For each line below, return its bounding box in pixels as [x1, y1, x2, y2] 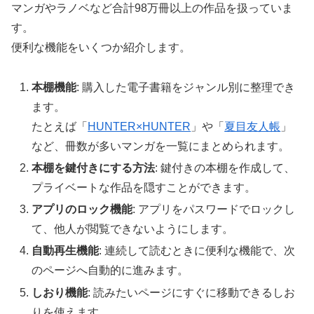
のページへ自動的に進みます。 [32, 264, 189, 277]
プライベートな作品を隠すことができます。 [32, 182, 257, 193]
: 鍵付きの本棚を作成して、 [155, 162, 296, 174]
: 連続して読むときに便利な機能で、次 [99, 245, 296, 257]
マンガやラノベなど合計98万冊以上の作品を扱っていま [11, 2, 293, 15]
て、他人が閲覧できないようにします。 [32, 223, 234, 235]
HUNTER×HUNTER [88, 120, 191, 132]
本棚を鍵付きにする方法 [32, 162, 156, 174]
